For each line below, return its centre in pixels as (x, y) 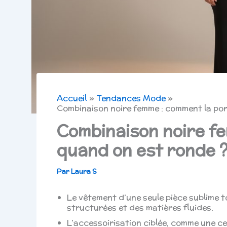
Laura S (84, 172)
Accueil (72, 98)
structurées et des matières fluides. (140, 208)
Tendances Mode (131, 98)
